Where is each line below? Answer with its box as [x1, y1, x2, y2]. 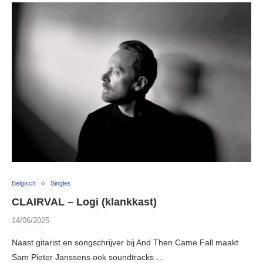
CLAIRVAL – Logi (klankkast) [12, 196, 157, 208]
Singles [50, 180, 71, 187]
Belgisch [12, 180, 36, 187]
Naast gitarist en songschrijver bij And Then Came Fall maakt [12, 238, 238, 248]
